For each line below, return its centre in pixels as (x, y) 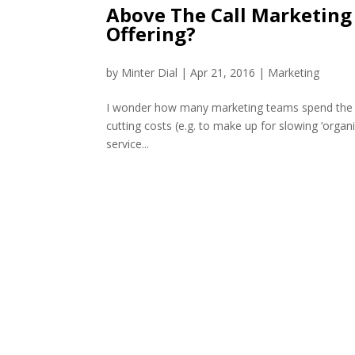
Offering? (151, 34)
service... (128, 144)
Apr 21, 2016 (223, 73)
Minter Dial (150, 73)
